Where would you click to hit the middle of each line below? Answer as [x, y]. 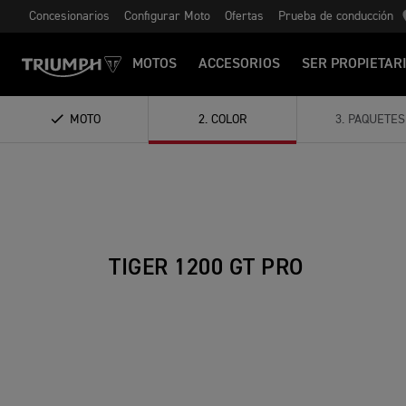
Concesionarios [69, 16]
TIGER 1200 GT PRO [206, 269]
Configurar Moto [167, 16]
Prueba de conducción [336, 16]
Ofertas [244, 16]
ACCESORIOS [239, 64]
